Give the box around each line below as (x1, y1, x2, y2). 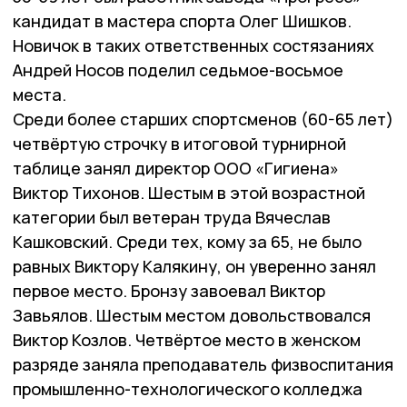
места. (13, 84, 66, 106)
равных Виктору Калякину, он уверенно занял (13, 255, 376, 278)
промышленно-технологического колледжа (13, 378, 362, 401)
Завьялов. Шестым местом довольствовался (13, 304, 371, 327)
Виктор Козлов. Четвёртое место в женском (13, 329, 361, 352)
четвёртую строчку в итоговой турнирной (13, 133, 346, 155)
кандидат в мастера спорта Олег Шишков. (13, 10, 352, 33)
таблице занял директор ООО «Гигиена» (13, 157, 339, 180)
